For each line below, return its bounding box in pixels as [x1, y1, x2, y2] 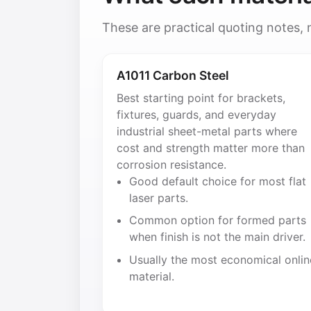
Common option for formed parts [129, 213, 307, 228]
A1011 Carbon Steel [117, 67, 229, 83]
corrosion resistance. [117, 157, 226, 171]
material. [129, 269, 175, 284]
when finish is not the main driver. [129, 230, 306, 244]
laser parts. [129, 190, 189, 205]
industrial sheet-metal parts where [117, 124, 297, 138]
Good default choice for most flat [129, 174, 307, 188]
